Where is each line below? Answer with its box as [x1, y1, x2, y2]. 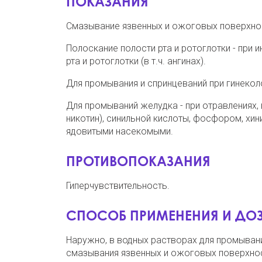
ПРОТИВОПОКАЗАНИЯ [65, 152, 211, 169]
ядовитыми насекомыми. [65, 125, 173, 137]
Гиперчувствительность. [65, 180, 170, 191]
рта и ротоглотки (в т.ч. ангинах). [65, 55, 206, 67]
